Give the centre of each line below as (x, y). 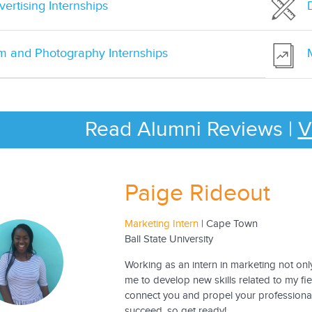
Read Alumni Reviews (186, 130)
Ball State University (169, 240)
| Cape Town (229, 224)
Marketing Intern (161, 224)
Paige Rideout (197, 194)
